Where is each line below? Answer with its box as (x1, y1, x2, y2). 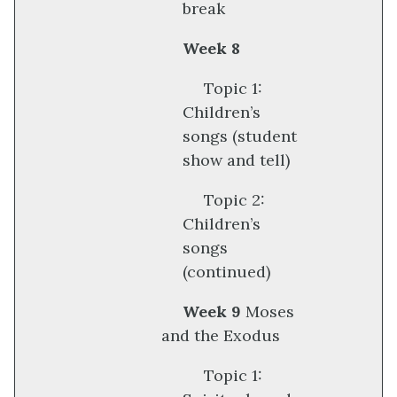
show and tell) (183, 150, 290, 171)
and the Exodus (161, 325, 280, 346)
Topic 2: (204, 190, 265, 211)
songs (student (183, 126, 297, 147)
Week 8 (183, 38, 240, 59)
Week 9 (183, 301, 241, 323)
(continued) (183, 261, 270, 283)
